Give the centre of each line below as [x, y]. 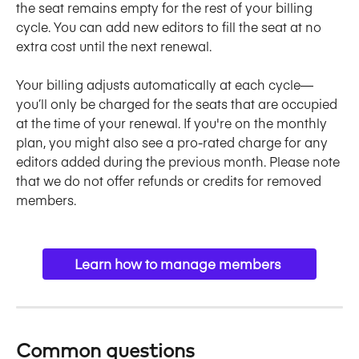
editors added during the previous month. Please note [179, 161]
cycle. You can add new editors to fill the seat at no [170, 26]
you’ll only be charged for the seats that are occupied [178, 104]
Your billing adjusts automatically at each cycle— [165, 85]
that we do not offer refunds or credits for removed [170, 181]
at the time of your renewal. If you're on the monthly [173, 123]
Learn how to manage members [179, 264]
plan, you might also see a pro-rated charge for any [173, 142]
